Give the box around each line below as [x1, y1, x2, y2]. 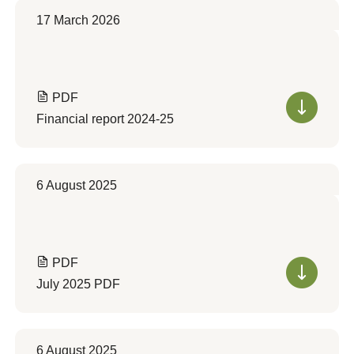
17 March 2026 [36, 13, 120, 27]
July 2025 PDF [36, 277, 120, 291]
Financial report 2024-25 [36, 112, 174, 126]
